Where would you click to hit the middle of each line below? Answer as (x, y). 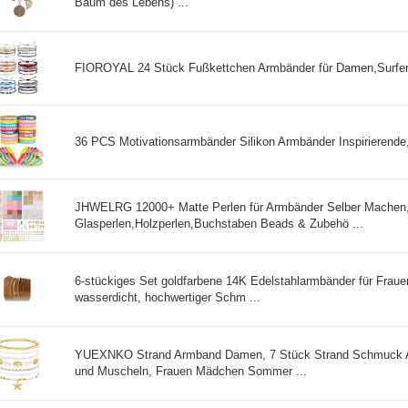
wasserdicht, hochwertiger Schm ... (168, 297)
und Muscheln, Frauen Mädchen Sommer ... (191, 371)
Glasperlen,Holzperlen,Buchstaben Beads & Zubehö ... (219, 223)
